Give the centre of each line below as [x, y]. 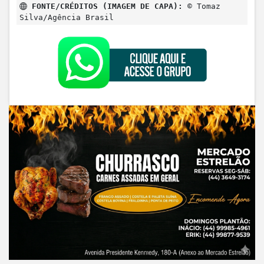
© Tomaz [202, 6]
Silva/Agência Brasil [67, 18]
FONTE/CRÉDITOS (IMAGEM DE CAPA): [105, 6]
